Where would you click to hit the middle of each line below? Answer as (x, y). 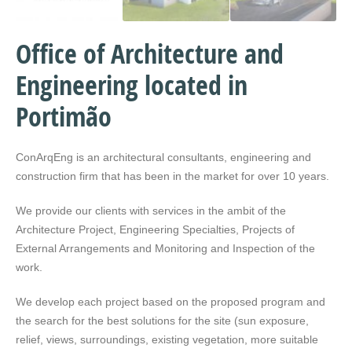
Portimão (64, 117)
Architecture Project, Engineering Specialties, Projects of (155, 230)
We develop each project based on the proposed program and (170, 302)
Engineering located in (132, 85)
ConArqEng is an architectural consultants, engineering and (163, 158)
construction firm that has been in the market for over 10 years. (172, 176)
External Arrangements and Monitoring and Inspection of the (165, 249)
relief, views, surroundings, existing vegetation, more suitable (167, 340)
